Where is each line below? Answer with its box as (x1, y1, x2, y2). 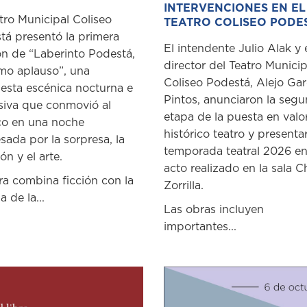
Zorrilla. (164, 180, 204, 192)
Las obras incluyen (164, 204, 264, 216)
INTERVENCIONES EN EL (164, 3, 306, 14)
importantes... (164, 221, 236, 233)
